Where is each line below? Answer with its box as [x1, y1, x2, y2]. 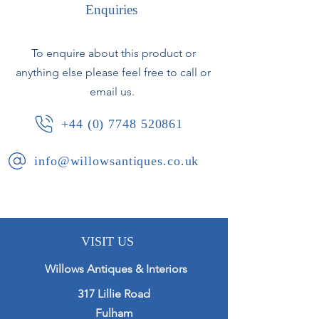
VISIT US [81, 234, 134, 249]
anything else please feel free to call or [16, 66, 211, 79]
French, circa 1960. [19, 30, 119, 44]
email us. [89, 85, 137, 98]
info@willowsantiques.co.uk [34, 153, 199, 168]
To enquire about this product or [31, 46, 196, 60]
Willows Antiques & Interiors [45, 262, 187, 276]
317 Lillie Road [78, 287, 150, 300]
